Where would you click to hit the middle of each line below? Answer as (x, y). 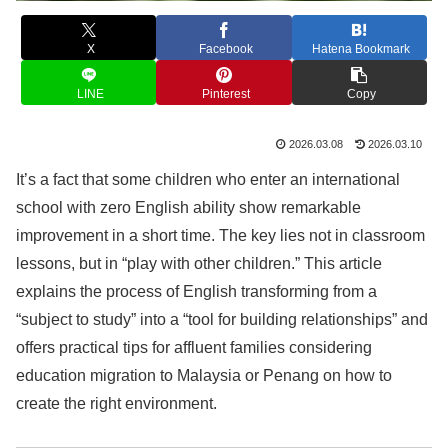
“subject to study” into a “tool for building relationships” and (222, 320)
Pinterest (226, 93)
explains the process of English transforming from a (196, 292)
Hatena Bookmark (361, 48)
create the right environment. (116, 404)
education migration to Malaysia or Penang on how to (204, 376)
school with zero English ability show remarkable (188, 208)
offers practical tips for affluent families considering (194, 348)
